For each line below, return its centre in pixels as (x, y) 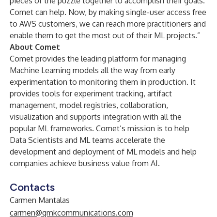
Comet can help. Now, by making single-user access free (108, 12)
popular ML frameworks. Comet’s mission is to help (100, 128)
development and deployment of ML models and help (103, 152)
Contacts (32, 187)
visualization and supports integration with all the (96, 117)
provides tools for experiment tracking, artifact (91, 93)
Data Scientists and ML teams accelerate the (87, 140)
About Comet (35, 47)
